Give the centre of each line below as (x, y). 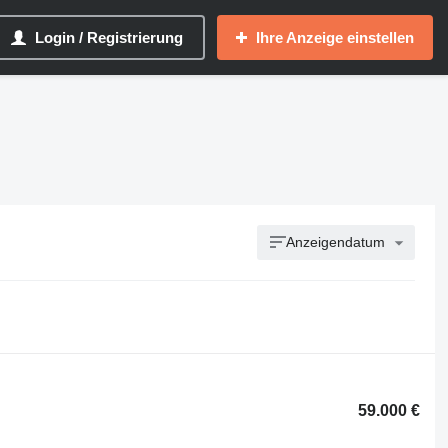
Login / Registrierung (109, 37)
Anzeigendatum (336, 242)
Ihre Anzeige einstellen (335, 37)
